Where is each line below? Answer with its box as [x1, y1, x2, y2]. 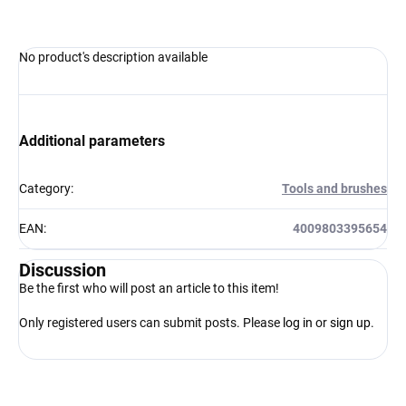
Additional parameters [19, 132, 165, 150]
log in [283, 315, 313, 331]
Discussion [19, 259, 106, 282]
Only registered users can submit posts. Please [19, 315, 283, 331]
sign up [330, 315, 371, 331]
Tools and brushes [282, 181, 387, 197]
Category [19, 181, 71, 197]
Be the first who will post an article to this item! [19, 281, 279, 296]
